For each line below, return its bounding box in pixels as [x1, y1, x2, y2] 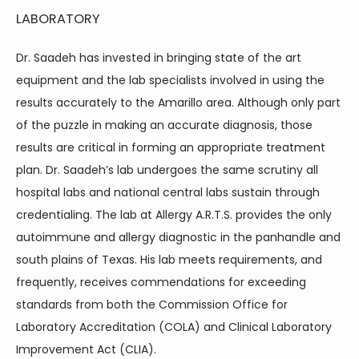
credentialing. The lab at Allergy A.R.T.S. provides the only [16, 207, 332, 223]
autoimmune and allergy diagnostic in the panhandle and [16, 229, 341, 245]
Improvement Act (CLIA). [16, 341, 156, 357]
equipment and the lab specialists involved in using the [16, 72, 325, 88]
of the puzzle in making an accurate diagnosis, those [16, 117, 313, 133]
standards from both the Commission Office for [16, 296, 288, 313]
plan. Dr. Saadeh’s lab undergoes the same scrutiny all [16, 162, 318, 178]
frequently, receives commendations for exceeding [16, 274, 306, 290]
